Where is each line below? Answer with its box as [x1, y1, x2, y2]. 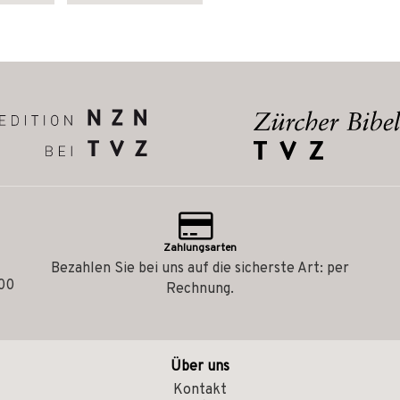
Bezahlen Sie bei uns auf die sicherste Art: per [51, 260, 349, 278]
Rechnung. [166, 280, 234, 298]
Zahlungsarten [163, 241, 237, 255]
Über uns [171, 358, 229, 376]
